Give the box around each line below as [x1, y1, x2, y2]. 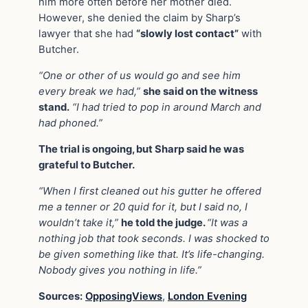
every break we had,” [38, 85, 143, 98]
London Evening [168, 289, 247, 302]
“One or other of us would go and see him [38, 69, 241, 82]
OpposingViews [85, 289, 162, 302]
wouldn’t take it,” [38, 216, 121, 229]
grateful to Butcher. [38, 159, 135, 172]
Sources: [38, 289, 82, 302]
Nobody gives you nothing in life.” [38, 263, 201, 276]
